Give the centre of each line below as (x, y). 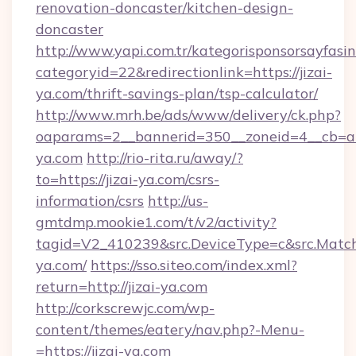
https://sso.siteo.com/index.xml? (194, 265)
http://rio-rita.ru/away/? (165, 158)
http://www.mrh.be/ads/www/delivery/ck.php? (188, 115)
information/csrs (90, 201)
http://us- (178, 201)
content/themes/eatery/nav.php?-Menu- (170, 329)
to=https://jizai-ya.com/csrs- (128, 179)
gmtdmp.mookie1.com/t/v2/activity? (156, 222)
